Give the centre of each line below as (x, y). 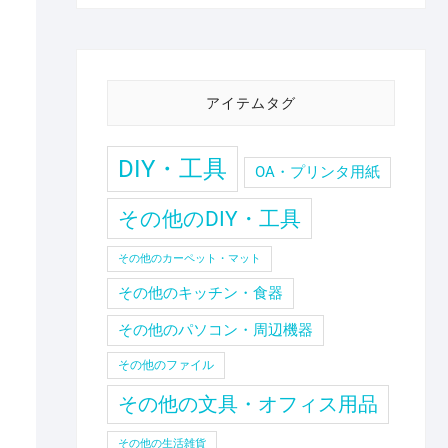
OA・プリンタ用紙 (317, 172)
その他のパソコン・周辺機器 (215, 330)
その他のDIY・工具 (209, 218)
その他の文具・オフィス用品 (248, 404)
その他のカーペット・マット (189, 258)
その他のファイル (166, 365)
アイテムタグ (251, 103)
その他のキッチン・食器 (200, 293)
